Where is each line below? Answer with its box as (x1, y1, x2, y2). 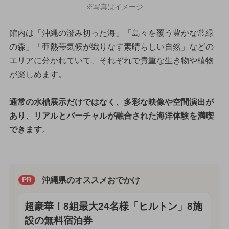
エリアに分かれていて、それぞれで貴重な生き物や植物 (9, 56, 214, 65)
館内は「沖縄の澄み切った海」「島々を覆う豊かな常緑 (9, 28, 214, 37)
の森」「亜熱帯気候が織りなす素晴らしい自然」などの (9, 42, 214, 51)
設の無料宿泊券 (24, 215, 93, 226)
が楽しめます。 (9, 70, 66, 79)
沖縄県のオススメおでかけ (41, 175, 140, 185)
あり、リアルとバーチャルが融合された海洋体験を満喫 (9, 111, 214, 120)
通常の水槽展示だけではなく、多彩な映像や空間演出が (9, 97, 214, 106)
